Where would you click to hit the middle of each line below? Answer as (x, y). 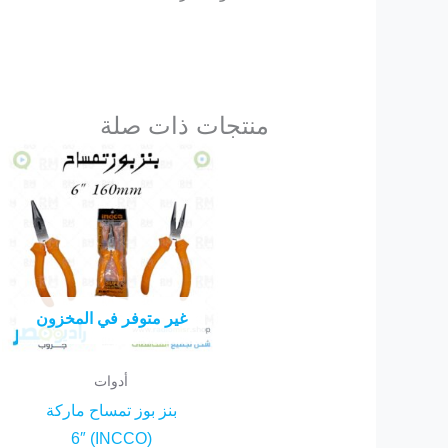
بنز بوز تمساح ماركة (111, 410)
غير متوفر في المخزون (111, 318)
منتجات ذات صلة (185, 126)
